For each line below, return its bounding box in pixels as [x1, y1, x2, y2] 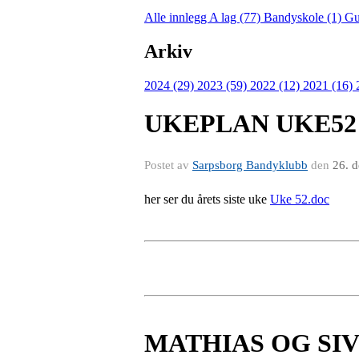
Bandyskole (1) [264, 10, 345, 24]
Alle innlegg [144, 10, 209, 24]
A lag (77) [209, 10, 264, 24]
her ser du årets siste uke [144, 192, 270, 206]
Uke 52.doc [270, 192, 329, 206]
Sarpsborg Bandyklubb [192, 158, 308, 171]
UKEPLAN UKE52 [144, 108, 357, 138]
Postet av [144, 158, 192, 171]
